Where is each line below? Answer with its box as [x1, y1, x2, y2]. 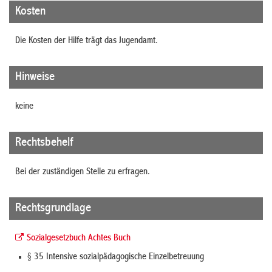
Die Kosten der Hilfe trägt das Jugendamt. [15, 36, 158, 46]
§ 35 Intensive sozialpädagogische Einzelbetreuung [27, 252, 204, 262]
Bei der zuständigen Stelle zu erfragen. [15, 167, 150, 177]
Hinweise [15, 70, 55, 84]
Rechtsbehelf [15, 136, 73, 149]
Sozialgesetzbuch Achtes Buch [27, 233, 131, 243]
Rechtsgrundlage [15, 202, 91, 215]
